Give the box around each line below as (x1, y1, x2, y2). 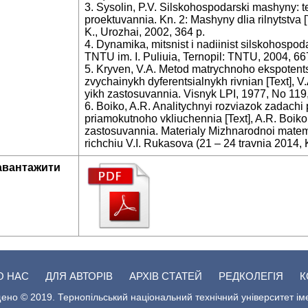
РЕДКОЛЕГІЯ (218, 270, 286, 282)
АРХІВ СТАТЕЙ (129, 270, 205, 282)
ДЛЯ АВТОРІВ (45, 270, 115, 282)
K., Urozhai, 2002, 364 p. (85, 26, 205, 38)
